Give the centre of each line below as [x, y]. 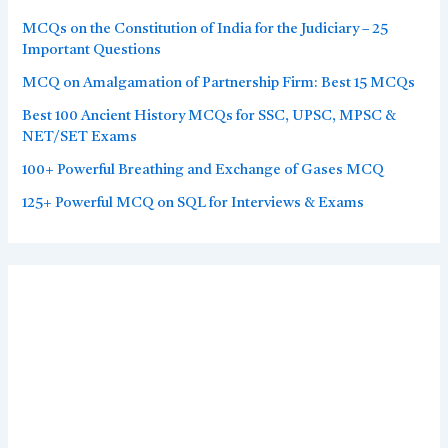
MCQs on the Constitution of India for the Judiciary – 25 [205, 30]
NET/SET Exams [80, 138]
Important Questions [92, 51]
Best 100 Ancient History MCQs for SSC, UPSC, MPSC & [209, 117]
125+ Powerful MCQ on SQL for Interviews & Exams [193, 204]
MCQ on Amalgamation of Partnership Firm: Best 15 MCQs [219, 84]
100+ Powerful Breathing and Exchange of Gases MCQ [203, 171]
